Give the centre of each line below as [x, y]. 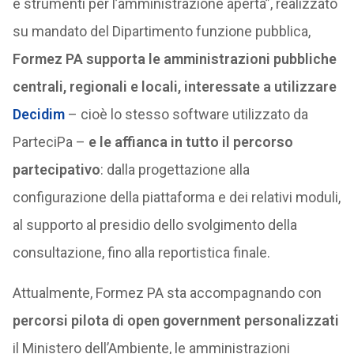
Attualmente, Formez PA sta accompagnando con [167, 293]
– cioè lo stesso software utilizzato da [186, 114]
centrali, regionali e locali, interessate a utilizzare [174, 87]
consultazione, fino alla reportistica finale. [141, 252]
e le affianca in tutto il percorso [190, 142]
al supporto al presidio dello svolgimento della [154, 225]
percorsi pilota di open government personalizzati [175, 320]
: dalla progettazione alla [175, 169]
